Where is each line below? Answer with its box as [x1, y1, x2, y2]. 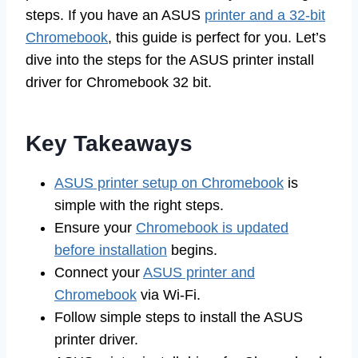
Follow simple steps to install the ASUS [54, 309, 303, 326]
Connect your [54, 265, 143, 281]
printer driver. [54, 332, 138, 348]
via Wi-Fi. [137, 287, 201, 304]
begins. [167, 242, 217, 259]
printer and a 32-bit [205, 7, 325, 24]
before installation [54, 242, 167, 259]
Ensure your [54, 220, 136, 237]
